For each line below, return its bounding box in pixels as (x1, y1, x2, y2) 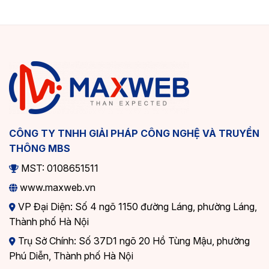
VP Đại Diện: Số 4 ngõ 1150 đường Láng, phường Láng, (16, 201, 257, 213)
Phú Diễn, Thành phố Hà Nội (9, 250, 133, 262)
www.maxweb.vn (17, 181, 95, 194)
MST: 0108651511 (19, 162, 98, 175)
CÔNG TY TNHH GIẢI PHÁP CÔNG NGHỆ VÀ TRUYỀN (9, 127, 259, 140)
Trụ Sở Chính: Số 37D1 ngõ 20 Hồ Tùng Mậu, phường (16, 235, 250, 247)
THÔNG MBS (9, 142, 70, 155)
